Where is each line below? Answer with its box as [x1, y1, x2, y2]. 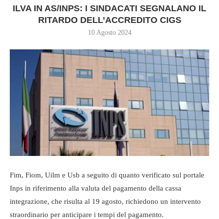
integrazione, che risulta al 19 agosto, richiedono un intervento [10, 197, 201, 205]
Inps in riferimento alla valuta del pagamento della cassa [10, 184, 181, 192]
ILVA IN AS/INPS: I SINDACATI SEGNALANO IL [13, 3, 206, 14]
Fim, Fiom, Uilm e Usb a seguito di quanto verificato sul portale [10, 171, 204, 179]
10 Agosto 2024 [88, 29, 131, 37]
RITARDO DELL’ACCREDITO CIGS [38, 15, 181, 25]
